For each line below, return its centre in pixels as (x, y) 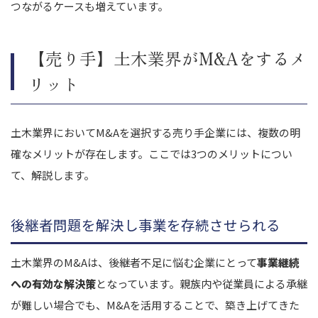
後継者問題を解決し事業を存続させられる (146, 224)
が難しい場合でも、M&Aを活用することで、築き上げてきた (155, 305)
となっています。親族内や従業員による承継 (202, 283)
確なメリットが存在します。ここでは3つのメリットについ (152, 153)
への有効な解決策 (53, 283)
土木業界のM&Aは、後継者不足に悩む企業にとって (134, 262)
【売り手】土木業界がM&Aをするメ (168, 58)
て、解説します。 (53, 175)
